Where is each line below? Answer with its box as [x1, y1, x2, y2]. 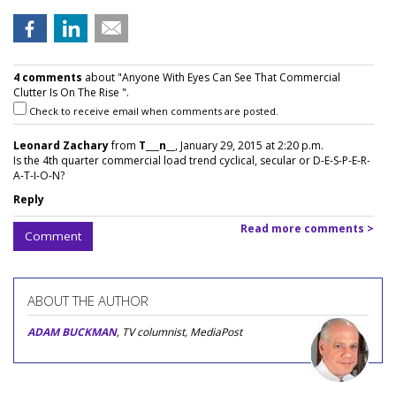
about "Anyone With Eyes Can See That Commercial [82, 70, 340, 86]
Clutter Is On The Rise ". [13, 85, 129, 101]
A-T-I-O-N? [13, 168, 65, 184]
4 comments [13, 70, 82, 86]
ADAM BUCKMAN [27, 324, 117, 340]
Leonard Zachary [13, 138, 109, 154]
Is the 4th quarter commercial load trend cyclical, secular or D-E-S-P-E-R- [13, 153, 370, 169]
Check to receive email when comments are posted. [27, 104, 278, 118]
